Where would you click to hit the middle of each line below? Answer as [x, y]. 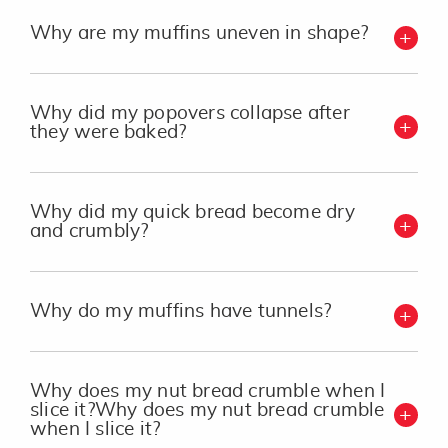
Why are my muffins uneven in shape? [199, 33]
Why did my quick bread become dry [193, 212]
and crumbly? [89, 231]
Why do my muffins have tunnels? [181, 311]
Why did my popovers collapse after [190, 113]
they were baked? [108, 132]
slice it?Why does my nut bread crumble [207, 410]
